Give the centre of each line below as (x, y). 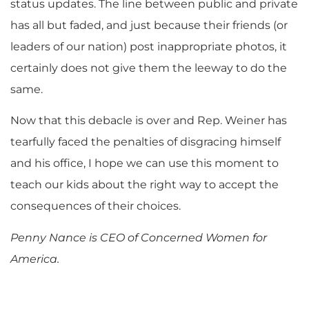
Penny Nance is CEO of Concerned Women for (139, 237)
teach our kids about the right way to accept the (144, 185)
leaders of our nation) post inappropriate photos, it (149, 46)
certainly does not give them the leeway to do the (149, 68)
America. (35, 259)
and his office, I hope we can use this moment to (144, 163)
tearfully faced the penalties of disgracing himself (146, 142)
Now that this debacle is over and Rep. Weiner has (149, 121)
